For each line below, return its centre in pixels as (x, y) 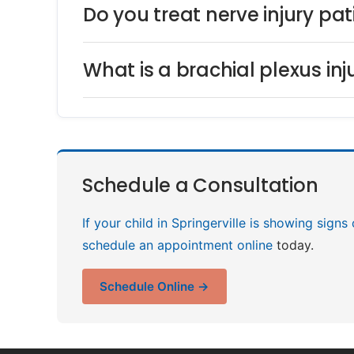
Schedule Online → (154, 286)
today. (293, 245)
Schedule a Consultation (200, 186)
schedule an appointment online (177, 245)
